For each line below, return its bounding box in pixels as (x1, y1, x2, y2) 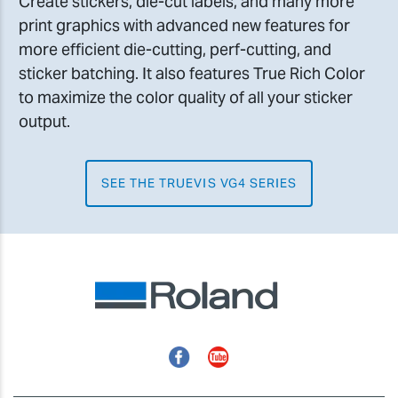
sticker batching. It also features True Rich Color (19, 62, 365, 84)
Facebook (168, 344, 241, 365)
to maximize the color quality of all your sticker (19, 86, 353, 107)
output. (19, 110, 70, 131)
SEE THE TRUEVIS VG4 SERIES (100, 174, 298, 191)
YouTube (207, 344, 270, 365)
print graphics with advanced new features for (19, 14, 350, 36)
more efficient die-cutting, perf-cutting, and (19, 38, 331, 60)
